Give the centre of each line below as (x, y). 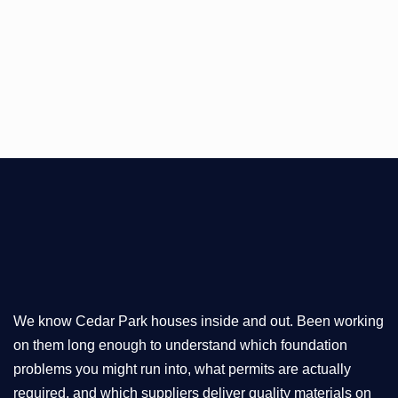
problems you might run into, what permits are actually (182, 369)
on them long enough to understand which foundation (180, 345)
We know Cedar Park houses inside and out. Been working (199, 321)
